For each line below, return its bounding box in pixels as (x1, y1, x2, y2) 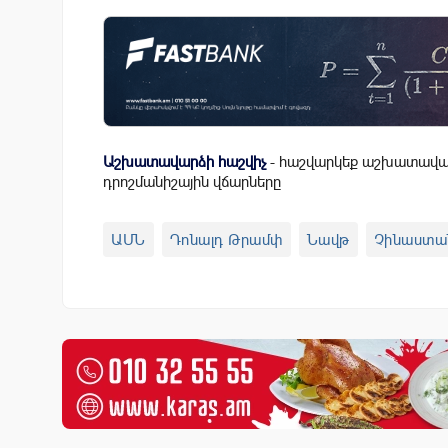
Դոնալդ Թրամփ (169, 231, 283, 249)
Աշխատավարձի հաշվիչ (103, 153, 266, 171)
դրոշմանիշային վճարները (103, 173, 281, 191)
